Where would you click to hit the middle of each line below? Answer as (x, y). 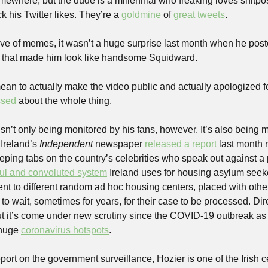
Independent (66, 144)
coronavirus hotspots (65, 230)
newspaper (119, 144)
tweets (211, 15)
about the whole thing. (65, 101)
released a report (181, 144)
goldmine (141, 15)
